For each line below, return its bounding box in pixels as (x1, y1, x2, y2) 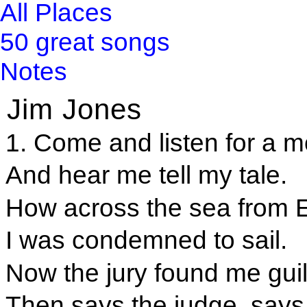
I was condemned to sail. (5, 225, 287, 255)
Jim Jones (7, 93, 142, 126)
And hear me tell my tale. (5, 160, 287, 190)
